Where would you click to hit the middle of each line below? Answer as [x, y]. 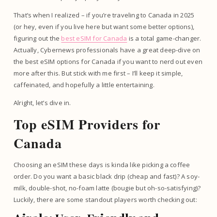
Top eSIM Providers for [87, 124]
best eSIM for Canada [94, 38]
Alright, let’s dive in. [42, 103]
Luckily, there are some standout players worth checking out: [105, 200]
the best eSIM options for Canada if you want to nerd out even [108, 62]
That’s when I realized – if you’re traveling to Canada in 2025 [104, 15]
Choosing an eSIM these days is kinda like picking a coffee [102, 165]
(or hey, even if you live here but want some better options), [104, 27]
